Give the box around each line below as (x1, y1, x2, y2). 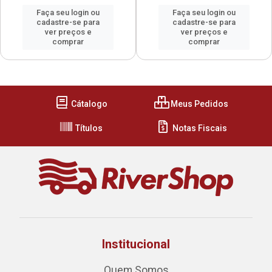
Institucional (102, 236, 170, 251)
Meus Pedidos (169, 98, 228, 109)
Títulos (73, 123, 103, 133)
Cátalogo (69, 98, 107, 109)
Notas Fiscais (170, 123, 227, 133)
